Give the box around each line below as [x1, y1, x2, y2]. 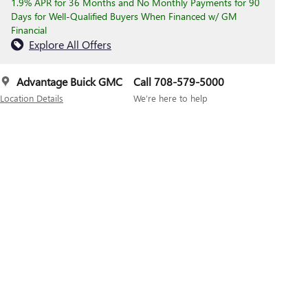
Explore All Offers [29, 37, 111, 52]
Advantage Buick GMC [16, 74, 122, 89]
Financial [11, 23, 47, 37]
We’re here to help [133, 92, 208, 104]
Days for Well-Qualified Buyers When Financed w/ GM [11, 10, 237, 23]
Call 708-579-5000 [133, 74, 224, 89]
